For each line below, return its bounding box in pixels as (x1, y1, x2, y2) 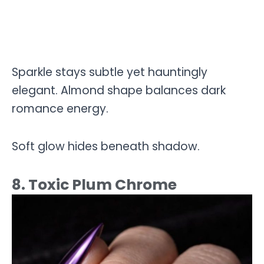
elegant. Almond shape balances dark (12, 82, 226, 98)
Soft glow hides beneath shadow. (12, 138, 200, 155)
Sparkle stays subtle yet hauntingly (12, 64, 207, 80)
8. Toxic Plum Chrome (12, 174, 177, 195)
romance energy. (12, 100, 108, 117)
